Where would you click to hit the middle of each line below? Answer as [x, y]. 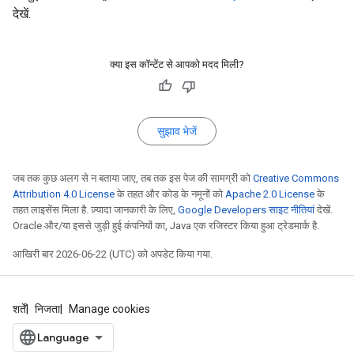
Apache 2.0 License [270, 194]
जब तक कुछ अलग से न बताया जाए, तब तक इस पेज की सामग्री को [133, 178]
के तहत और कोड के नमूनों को [170, 194]
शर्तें [19, 309]
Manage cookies [109, 309]
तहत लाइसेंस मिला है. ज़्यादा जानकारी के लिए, [95, 210]
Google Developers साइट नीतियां [246, 210]
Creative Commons [296, 178]
